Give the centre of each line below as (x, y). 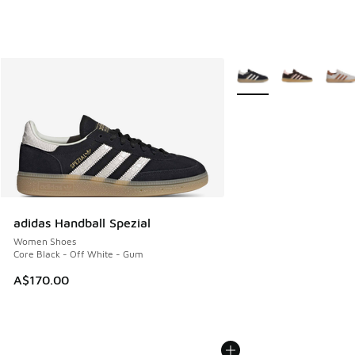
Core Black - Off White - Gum (78, 254)
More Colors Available (286, 68)
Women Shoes (45, 242)
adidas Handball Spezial (82, 223)
